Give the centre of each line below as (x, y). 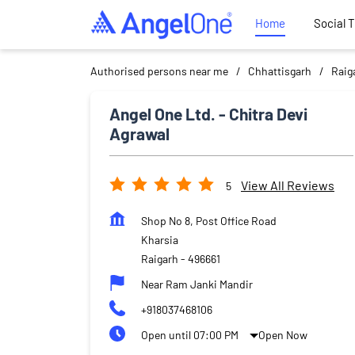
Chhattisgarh (280, 71)
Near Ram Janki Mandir (197, 284)
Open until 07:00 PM (190, 334)
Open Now (283, 335)
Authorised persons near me (159, 71)
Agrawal (139, 133)
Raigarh (160, 258)
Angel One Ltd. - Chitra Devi (208, 113)
